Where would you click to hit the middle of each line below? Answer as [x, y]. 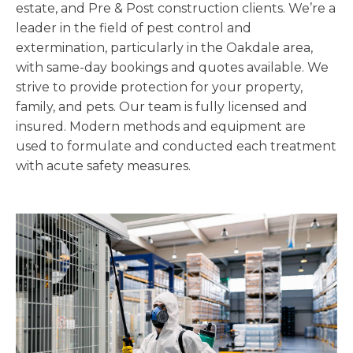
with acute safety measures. [103, 166]
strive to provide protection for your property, [159, 87]
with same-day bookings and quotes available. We [172, 67]
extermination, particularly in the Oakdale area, [164, 48]
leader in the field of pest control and [134, 28]
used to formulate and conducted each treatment [176, 146]
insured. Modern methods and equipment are [161, 126]
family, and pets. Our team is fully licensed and [162, 107]
